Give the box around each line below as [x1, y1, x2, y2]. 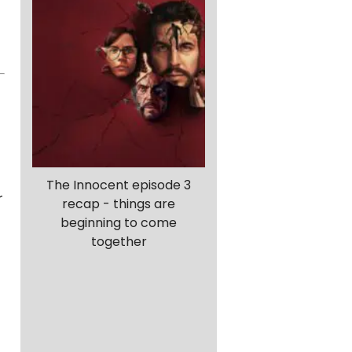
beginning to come [60, 214, 177, 233]
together [90, 233, 147, 251]
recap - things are [62, 195, 175, 214]
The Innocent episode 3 [46, 176, 191, 195]
